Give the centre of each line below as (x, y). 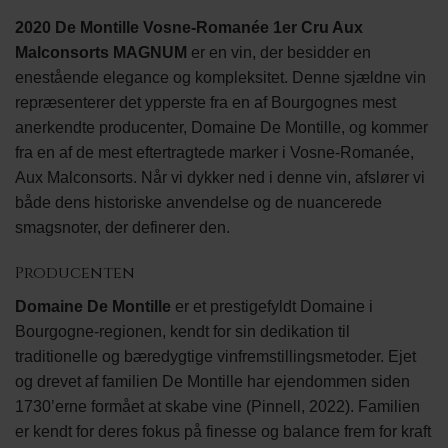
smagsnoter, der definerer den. (122, 228)
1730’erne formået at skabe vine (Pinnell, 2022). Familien (217, 406)
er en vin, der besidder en (279, 53)
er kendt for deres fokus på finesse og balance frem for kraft (223, 431)
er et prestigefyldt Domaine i (272, 306)
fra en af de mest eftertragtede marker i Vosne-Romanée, (214, 153)
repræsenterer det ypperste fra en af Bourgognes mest (205, 103)
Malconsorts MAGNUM (101, 53)
